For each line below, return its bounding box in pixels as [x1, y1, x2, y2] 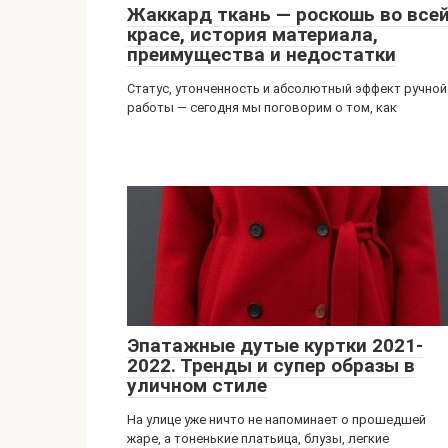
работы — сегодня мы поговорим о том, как [127, 100, 397, 115]
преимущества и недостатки [127, 43, 396, 66]
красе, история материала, [127, 23, 378, 46]
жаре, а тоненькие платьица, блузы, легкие [127, 431, 389, 446]
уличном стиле [127, 374, 267, 397]
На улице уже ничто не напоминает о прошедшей [127, 412, 426, 427]
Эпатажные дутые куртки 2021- [127, 334, 423, 357]
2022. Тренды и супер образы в [127, 354, 415, 377]
